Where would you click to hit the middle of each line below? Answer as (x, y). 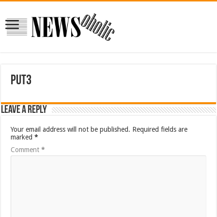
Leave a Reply (24, 110)
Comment (26, 149)
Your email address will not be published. (71, 129)
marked (23, 137)
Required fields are (160, 129)
